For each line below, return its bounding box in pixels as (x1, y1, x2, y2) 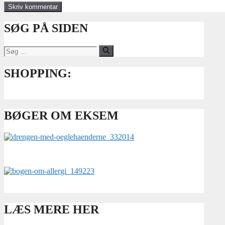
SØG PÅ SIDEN (4, 22, 88, 35)
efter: (4, 54, 20, 63)
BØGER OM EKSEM (4, 109, 119, 123)
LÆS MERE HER (4, 203, 99, 216)
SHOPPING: (4, 66, 71, 80)
